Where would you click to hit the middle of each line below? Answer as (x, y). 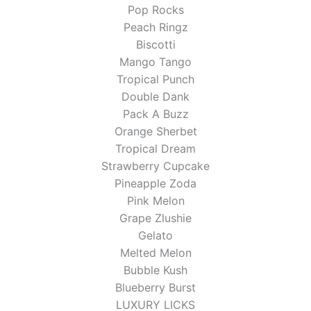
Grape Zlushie (155, 218)
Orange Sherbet (155, 131)
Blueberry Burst (155, 287)
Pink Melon (155, 200)
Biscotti (155, 44)
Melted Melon (155, 252)
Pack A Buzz (155, 114)
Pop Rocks (155, 9)
